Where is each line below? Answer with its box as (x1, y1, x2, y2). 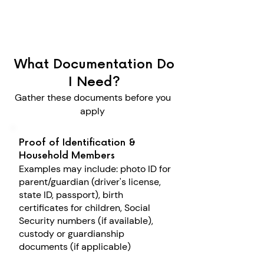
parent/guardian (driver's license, (19, 176, 161, 188)
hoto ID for (126, 163, 171, 175)
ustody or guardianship (24, 227, 124, 240)
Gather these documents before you (14, 91, 171, 104)
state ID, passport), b (19, 189, 108, 201)
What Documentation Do (14, 57, 174, 72)
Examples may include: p (19, 163, 126, 175)
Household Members (19, 150, 115, 161)
